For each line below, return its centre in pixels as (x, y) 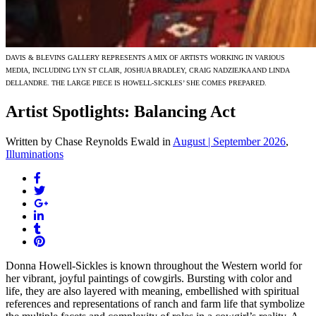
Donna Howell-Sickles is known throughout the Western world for (154, 265)
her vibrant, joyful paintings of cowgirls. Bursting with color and (149, 278)
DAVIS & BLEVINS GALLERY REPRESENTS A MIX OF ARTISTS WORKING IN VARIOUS (145, 57)
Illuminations (35, 154)
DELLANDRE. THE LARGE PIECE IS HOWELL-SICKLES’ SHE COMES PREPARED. (136, 83)
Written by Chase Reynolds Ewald (83, 141)
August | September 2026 (229, 141)
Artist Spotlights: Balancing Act (121, 111)
